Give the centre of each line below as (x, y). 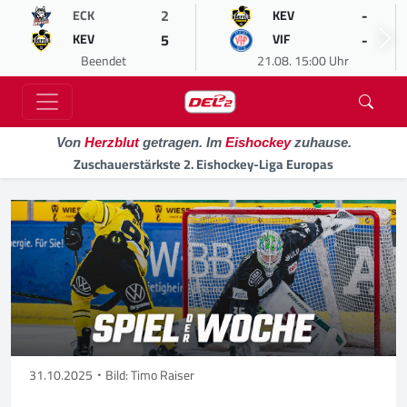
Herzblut (111, 142)
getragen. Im (182, 142)
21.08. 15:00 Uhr (303, 61)
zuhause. (321, 142)
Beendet (103, 61)
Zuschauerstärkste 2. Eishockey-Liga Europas (203, 164)
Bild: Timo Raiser (150, 376)
